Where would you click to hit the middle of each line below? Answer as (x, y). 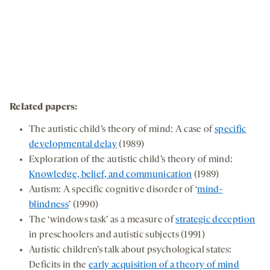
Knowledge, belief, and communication (111, 175)
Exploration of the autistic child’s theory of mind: (131, 160)
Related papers (42, 108)
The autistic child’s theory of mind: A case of (122, 130)
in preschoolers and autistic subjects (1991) (117, 235)
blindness (49, 205)
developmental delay (73, 145)
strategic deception (215, 220)
